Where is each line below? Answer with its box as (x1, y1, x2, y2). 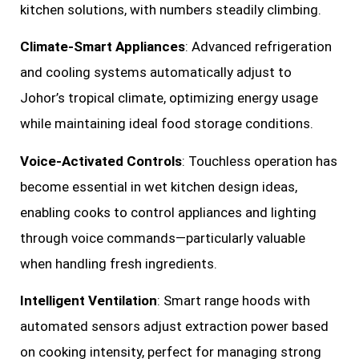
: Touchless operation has (182, 152, 337, 169)
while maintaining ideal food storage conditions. (20, 115, 313, 132)
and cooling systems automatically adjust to (20, 64, 292, 81)
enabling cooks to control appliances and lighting (20, 204, 317, 220)
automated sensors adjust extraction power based (20, 318, 329, 335)
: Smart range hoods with (157, 292, 310, 309)
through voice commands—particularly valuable (20, 229, 305, 246)
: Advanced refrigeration (185, 38, 332, 55)
